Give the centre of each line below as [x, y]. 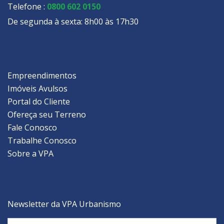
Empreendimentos [42, 75]
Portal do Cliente [39, 101]
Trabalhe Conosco [42, 140]
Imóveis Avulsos [37, 88]
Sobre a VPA [30, 153]
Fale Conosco [32, 127]
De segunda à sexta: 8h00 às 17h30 [73, 21]
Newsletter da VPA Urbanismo [64, 204]
